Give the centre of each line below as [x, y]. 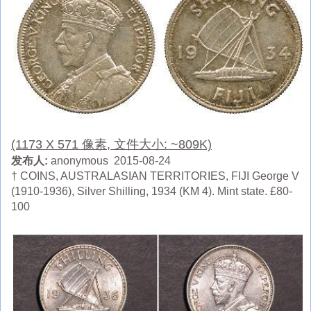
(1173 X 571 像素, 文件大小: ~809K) [111, 145]
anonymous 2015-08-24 [109, 161]
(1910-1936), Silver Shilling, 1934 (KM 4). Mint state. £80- [152, 192]
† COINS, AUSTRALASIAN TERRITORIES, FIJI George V [155, 176]
